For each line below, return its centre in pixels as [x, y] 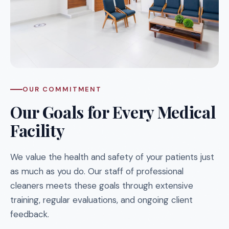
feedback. [30, 214]
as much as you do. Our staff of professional [97, 171]
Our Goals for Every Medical [113, 112]
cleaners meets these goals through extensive [102, 186]
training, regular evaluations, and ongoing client [101, 200]
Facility [38, 130]
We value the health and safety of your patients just [112, 157]
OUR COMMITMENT [62, 89]
